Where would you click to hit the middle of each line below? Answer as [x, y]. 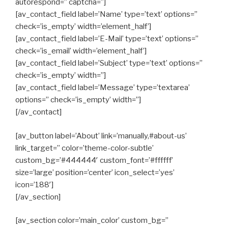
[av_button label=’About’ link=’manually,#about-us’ [101, 136]
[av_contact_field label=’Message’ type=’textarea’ [103, 88]
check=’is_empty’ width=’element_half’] [83, 26]
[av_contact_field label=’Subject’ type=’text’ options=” [109, 63]
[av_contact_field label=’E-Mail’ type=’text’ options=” [107, 39]
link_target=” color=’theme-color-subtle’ [84, 148]
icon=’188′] [34, 184]
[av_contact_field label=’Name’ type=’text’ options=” [106, 14]
